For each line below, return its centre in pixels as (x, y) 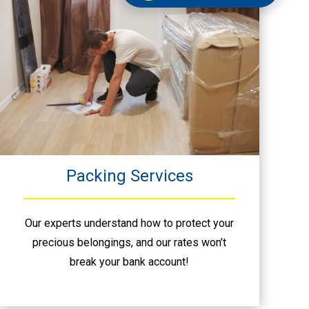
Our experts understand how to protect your (130, 223)
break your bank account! (130, 261)
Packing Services (129, 176)
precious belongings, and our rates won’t (130, 242)
